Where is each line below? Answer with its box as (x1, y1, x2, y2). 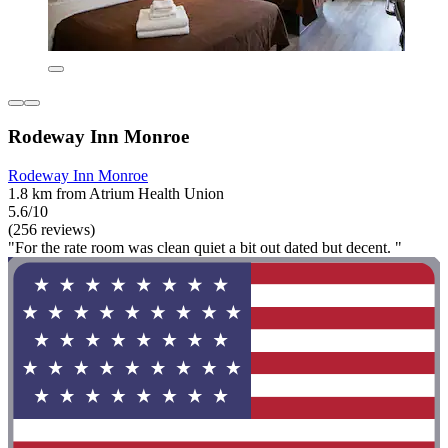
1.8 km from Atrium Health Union (8, 184, 224, 202)
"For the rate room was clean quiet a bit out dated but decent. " (8, 238, 402, 256)
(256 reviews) (8, 220, 95, 238)
